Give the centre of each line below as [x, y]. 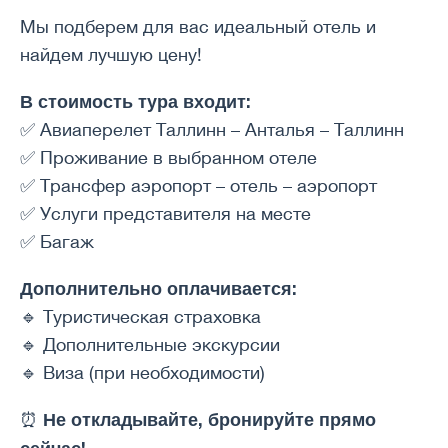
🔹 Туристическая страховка [140, 316]
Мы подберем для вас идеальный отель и [198, 26]
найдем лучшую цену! [111, 54]
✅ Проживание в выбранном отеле [168, 157]
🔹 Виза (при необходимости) [142, 372]
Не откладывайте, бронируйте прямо [209, 418]
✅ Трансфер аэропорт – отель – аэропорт [198, 185]
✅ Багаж [57, 241]
